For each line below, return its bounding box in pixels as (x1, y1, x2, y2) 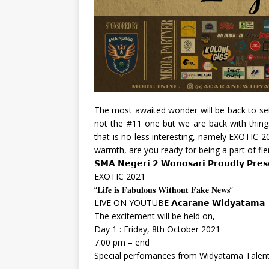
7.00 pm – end (94, 237, 150, 249)
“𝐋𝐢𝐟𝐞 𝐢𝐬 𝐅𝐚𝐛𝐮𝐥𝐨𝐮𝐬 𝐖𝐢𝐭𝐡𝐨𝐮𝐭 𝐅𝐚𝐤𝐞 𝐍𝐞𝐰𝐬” (94, 184, 233, 196)
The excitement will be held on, (94, 210, 215, 222)
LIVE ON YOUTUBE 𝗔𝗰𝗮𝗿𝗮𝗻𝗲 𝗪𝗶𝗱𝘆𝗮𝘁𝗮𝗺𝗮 (94, 197, 265, 209)
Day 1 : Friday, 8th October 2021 (94, 223, 220, 235)
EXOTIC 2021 (94, 171, 145, 183)
